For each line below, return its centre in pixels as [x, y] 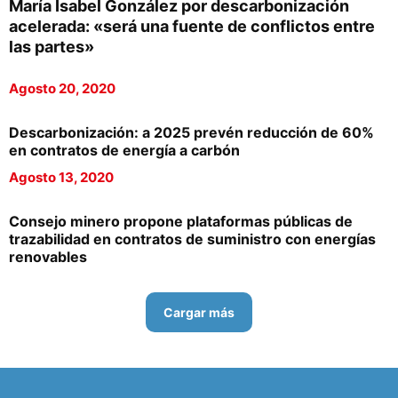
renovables [48, 257]
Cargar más [199, 312]
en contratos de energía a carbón [124, 150]
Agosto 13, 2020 [61, 177]
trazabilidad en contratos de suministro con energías [192, 239]
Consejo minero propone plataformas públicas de [181, 221]
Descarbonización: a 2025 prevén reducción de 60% [191, 132]
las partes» [52, 47]
